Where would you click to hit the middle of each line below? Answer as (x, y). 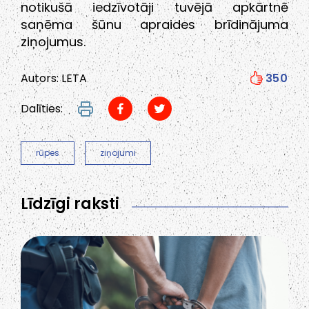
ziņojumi (118, 153)
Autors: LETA (54, 79)
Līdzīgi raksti (70, 204)
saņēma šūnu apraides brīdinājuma (154, 25)
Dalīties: (42, 108)
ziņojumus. (53, 42)
